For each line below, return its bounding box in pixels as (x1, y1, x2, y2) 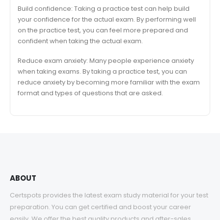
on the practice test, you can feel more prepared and (18, 25, 188, 35)
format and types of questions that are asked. (18, 88, 163, 98)
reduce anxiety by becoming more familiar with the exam (18, 78, 200, 87)
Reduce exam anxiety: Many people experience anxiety (18, 56, 194, 66)
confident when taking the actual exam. (18, 36, 143, 46)
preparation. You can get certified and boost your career (10, 202, 191, 212)
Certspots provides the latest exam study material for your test (10, 190, 208, 200)
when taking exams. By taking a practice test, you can (18, 67, 187, 77)
